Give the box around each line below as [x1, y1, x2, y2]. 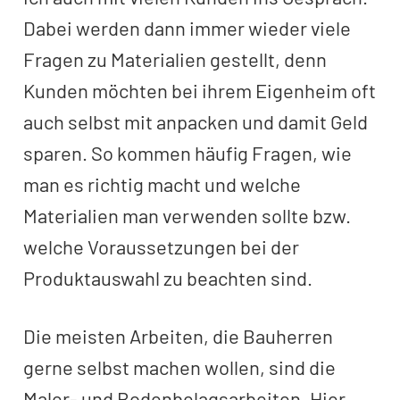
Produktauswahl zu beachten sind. [23, 266, 312, 289]
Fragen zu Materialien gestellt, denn [23, 47, 327, 71]
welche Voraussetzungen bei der [23, 235, 299, 258]
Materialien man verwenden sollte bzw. [23, 204, 351, 227]
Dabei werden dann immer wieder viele [23, 16, 351, 39]
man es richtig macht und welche [23, 172, 301, 196]
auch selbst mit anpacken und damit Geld [23, 110, 368, 133]
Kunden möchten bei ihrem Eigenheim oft [23, 79, 376, 102]
